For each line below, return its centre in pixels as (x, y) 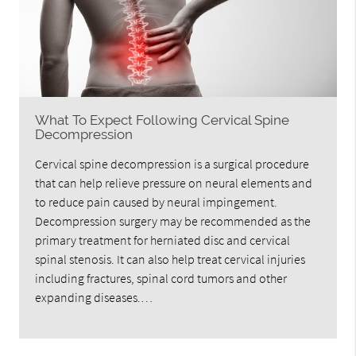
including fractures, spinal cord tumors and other (161, 279)
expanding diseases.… (94, 298)
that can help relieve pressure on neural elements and (174, 183)
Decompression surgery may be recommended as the (173, 221)
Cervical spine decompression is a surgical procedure (172, 164)
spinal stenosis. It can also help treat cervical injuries (170, 259)
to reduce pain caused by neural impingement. (157, 202)
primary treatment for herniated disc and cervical (163, 240)
